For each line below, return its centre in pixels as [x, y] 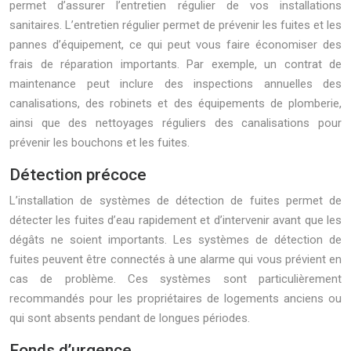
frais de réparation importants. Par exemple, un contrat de [175, 64]
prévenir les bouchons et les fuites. [100, 143]
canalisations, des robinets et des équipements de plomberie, [175, 103]
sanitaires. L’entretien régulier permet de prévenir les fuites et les [175, 25]
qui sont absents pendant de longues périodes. [130, 318]
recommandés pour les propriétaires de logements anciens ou [175, 299]
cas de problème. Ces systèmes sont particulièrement [175, 279]
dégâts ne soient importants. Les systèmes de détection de [175, 240]
